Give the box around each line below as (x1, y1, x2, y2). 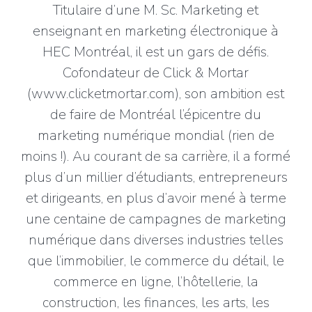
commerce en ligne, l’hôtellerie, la (53, 272, 258, 291)
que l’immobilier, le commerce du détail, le (27, 251, 284, 270)
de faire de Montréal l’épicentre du (50, 105, 262, 124)
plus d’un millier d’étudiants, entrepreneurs (24, 168, 288, 187)
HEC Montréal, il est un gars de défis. (42, 42, 270, 61)
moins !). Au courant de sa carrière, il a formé (21, 147, 291, 166)
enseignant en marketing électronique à (33, 22, 279, 40)
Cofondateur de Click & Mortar (63, 63, 249, 82)
